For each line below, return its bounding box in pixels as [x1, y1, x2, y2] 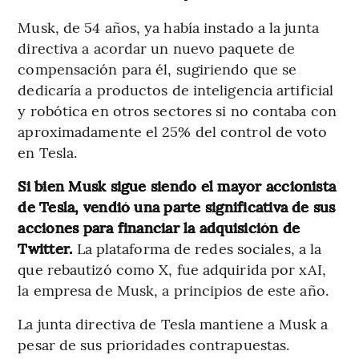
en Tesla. [18, 141, 78, 162]
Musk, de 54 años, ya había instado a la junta [18, 16, 319, 37]
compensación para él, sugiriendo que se [18, 58, 297, 79]
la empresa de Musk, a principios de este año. [18, 279, 329, 300]
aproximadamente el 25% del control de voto [18, 120, 328, 141]
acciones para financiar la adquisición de [18, 216, 301, 237]
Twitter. [18, 237, 77, 258]
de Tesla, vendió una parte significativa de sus [18, 196, 336, 216]
